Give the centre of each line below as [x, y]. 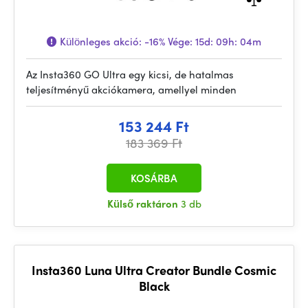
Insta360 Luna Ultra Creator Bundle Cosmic [154, 270]
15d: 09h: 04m [228, 41]
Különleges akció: [101, 41]
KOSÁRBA [154, 178]
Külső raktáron [144, 203]
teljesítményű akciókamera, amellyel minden [131, 89]
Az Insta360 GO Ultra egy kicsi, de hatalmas [130, 74]
